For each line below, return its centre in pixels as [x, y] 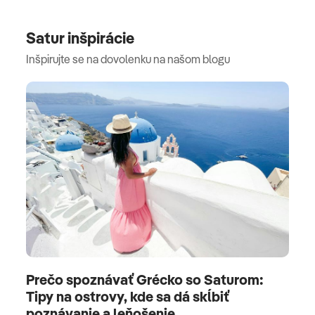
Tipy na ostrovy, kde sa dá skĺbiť [128, 296]
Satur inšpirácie [80, 38]
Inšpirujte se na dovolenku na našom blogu [128, 59]
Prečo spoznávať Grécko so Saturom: [145, 279]
